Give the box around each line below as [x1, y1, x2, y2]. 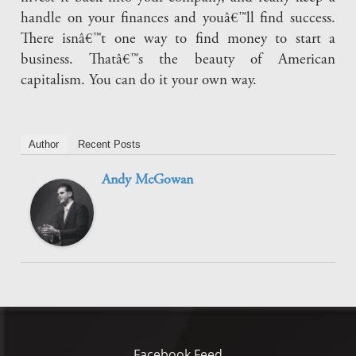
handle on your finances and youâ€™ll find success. [21, 11, 335, 27]
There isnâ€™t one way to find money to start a [21, 32, 335, 48]
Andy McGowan [102, 173, 194, 188]
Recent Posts [78, 138, 141, 151]
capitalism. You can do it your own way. [21, 73, 257, 89]
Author [29, 138, 60, 151]
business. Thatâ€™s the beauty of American [21, 52, 335, 68]
